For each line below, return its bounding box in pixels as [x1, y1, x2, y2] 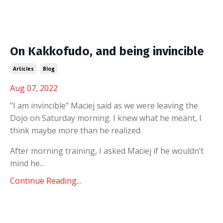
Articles [13, 65, 34, 72]
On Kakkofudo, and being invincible [10, 44, 204, 58]
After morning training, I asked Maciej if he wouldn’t [10, 145, 204, 156]
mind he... [10, 158, 44, 169]
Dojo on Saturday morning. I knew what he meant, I [10, 112, 202, 123]
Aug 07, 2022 [10, 83, 58, 94]
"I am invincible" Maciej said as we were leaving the [10, 100, 198, 111]
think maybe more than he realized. [10, 125, 142, 136]
